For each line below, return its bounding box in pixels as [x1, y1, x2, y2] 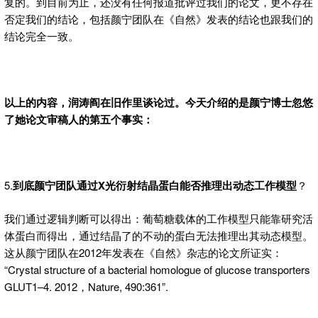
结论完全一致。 [4, 28, 79, 44]
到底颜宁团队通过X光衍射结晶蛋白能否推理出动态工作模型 [13, 177, 297, 194]
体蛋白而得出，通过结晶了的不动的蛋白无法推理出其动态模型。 [4, 227, 313, 243]
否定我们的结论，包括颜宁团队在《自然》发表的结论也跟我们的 [4, 11, 313, 27]
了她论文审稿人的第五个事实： [4, 111, 153, 128]
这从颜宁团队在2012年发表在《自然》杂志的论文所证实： [4, 244, 283, 260]
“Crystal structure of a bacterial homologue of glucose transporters [4, 261, 310, 277]
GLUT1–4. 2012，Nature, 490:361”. [4, 278, 168, 294]
